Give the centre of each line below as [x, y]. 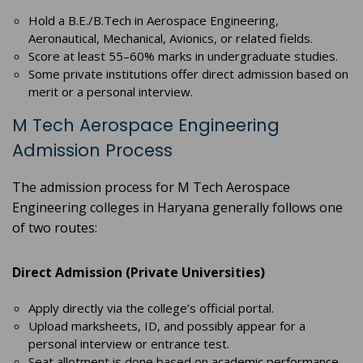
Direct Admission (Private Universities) [139, 273]
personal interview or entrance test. [129, 344]
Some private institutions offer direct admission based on [188, 74]
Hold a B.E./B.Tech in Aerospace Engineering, [154, 21]
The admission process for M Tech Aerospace [151, 188]
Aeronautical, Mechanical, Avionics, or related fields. [171, 38]
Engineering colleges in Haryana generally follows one [177, 208]
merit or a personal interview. [111, 92]
